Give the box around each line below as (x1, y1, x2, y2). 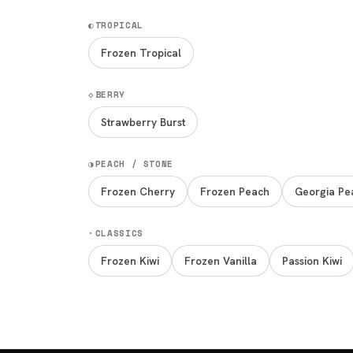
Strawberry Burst (101, 114, 185, 129)
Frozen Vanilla (184, 253, 257, 268)
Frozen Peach (200, 184, 269, 199)
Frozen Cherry (101, 184, 175, 199)
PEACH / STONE (95, 158, 174, 170)
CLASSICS (95, 227, 143, 240)
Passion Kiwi (282, 253, 342, 268)
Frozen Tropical (101, 45, 181, 60)
